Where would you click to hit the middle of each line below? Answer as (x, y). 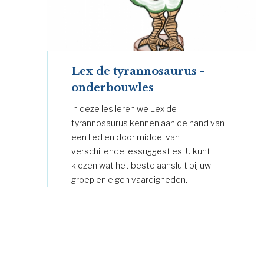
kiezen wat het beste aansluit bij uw (141, 165)
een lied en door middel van (126, 137)
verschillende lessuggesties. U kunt (141, 151)
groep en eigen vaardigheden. (129, 179)
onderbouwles (113, 88)
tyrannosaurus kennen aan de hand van (148, 123)
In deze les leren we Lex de (124, 108)
